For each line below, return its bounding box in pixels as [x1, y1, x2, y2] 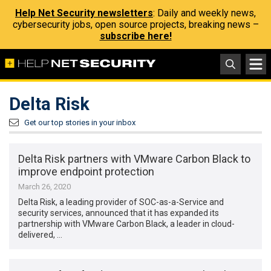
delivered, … [18, 230, 63, 240]
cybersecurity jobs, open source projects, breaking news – [12, 19, 259, 30]
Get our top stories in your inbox [24, 118, 135, 127]
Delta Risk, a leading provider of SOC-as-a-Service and [18, 197, 224, 207]
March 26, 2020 [18, 182, 71, 192]
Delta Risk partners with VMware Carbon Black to [18, 152, 251, 166]
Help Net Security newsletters [15, 7, 153, 19]
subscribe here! [99, 30, 172, 42]
